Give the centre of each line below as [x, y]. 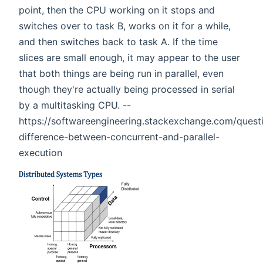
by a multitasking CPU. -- [75, 105]
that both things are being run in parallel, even [121, 73]
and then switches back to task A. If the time [118, 41]
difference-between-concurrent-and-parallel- [119, 136]
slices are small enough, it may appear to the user [129, 57]
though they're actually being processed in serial [127, 89]
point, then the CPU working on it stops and [117, 10]
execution [41, 152]
